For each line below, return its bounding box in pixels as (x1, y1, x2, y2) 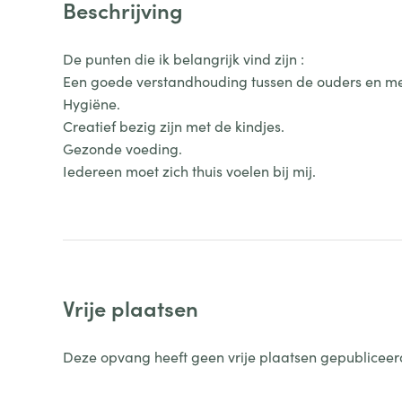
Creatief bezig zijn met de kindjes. (62, 116, 284, 135)
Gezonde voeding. (62, 138, 182, 158)
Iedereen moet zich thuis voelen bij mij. (62, 161, 316, 180)
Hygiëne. (62, 93, 120, 113)
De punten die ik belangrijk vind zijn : (62, 48, 304, 68)
